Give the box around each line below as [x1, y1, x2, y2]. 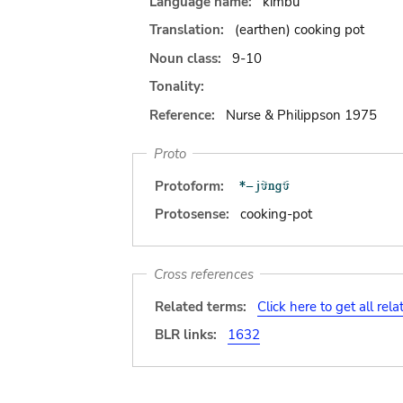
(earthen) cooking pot [234, 21, 364, 39]
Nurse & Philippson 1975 [225, 105, 377, 124]
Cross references [153, 264, 254, 283]
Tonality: [149, 77, 204, 95]
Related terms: [155, 297, 246, 316]
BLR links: [155, 326, 217, 344]
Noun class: [149, 49, 225, 67]
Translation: [149, 21, 228, 39]
